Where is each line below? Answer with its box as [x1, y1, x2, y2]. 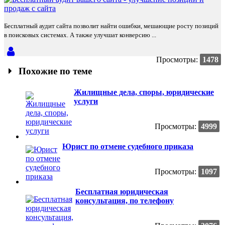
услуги [74, 96, 98, 105]
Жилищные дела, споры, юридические [74, 87, 214, 96]
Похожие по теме [16, 65, 92, 76]
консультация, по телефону [75, 196, 174, 205]
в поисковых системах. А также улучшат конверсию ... [4, 31, 156, 39]
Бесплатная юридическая [75, 187, 168, 196]
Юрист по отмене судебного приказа [62, 142, 193, 151]
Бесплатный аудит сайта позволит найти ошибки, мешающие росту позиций [4, 22, 218, 30]
